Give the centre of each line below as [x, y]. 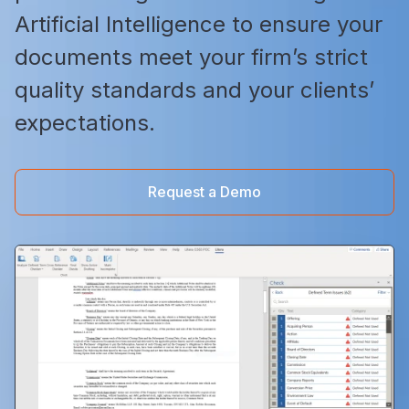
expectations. [85, 123]
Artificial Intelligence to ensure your [199, 24]
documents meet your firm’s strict [191, 57]
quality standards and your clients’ [194, 90]
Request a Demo [204, 192]
